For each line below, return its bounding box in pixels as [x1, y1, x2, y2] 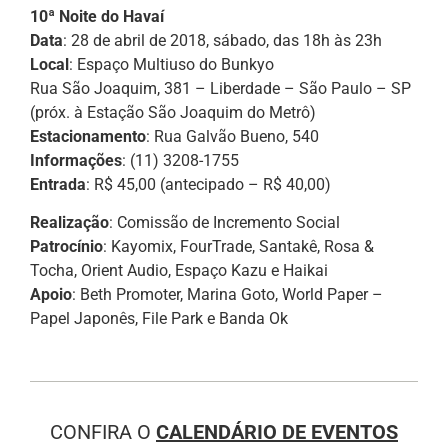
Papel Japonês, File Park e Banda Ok [30, 309, 288, 329]
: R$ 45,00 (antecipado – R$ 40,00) [86, 175, 331, 194]
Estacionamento [30, 127, 146, 146]
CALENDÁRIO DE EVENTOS [156, 419, 398, 444]
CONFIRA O [50, 419, 156, 444]
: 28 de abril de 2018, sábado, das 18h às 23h [63, 31, 382, 50]
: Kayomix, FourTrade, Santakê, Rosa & [103, 237, 374, 257]
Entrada [30, 175, 86, 194]
